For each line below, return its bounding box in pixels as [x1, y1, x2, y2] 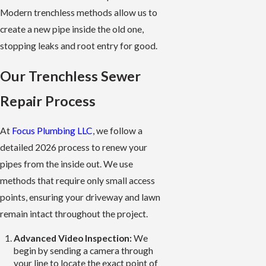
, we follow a [93, 125, 142, 137]
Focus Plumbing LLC [12, 125, 93, 137]
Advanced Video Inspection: [14, 233, 132, 244]
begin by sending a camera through [14, 245, 154, 256]
